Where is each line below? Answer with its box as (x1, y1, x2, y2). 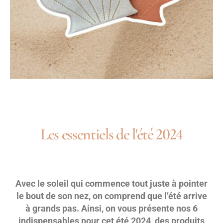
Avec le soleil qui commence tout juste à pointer (15, 178, 208, 189)
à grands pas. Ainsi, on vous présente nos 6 (25, 203, 198, 214)
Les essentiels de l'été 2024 (40, 124, 183, 144)
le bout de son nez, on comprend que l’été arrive (16, 191, 207, 202)
